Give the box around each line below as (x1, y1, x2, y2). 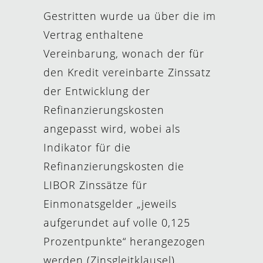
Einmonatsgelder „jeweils (43, 197, 177, 211)
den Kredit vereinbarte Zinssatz (43, 65, 211, 79)
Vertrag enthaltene (43, 28, 144, 42)
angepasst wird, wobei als (43, 122, 180, 136)
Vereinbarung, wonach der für (43, 46, 204, 60)
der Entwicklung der (43, 84, 150, 98)
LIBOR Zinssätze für (43, 178, 147, 192)
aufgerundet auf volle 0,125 (43, 215, 190, 230)
